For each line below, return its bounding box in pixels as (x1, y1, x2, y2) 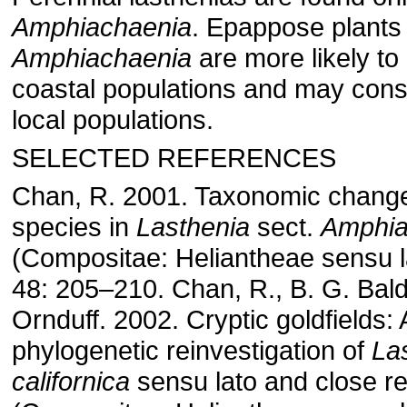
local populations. (12, 104, 213, 134)
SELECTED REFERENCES (12, 143, 336, 173)
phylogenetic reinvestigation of (12, 335, 372, 365)
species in (12, 212, 136, 242)
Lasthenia (136, 212, 250, 242)
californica (12, 366, 130, 396)
